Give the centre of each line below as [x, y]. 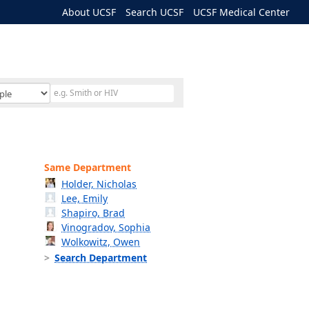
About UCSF [89, 12]
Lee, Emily [85, 198]
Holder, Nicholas [99, 184]
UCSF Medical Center [241, 12]
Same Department [88, 167]
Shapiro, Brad [93, 213]
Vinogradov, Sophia [106, 227]
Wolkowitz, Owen [101, 242]
